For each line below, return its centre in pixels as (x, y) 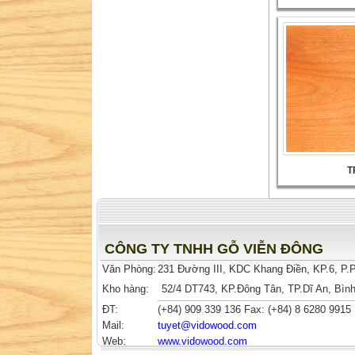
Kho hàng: (126, 288)
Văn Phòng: (129, 269)
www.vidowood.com (202, 341)
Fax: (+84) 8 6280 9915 (296, 309)
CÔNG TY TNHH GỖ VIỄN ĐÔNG (214, 248)
